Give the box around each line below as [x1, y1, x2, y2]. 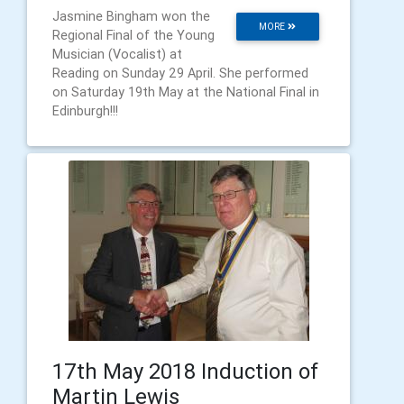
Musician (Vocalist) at [52, 45, 182, 62]
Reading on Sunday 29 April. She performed [52, 64, 308, 81]
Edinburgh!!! [52, 102, 118, 119]
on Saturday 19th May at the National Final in [52, 83, 319, 100]
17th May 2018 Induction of [52, 357, 318, 384]
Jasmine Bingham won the [52, 7, 210, 24]
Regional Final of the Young [52, 26, 215, 43]
